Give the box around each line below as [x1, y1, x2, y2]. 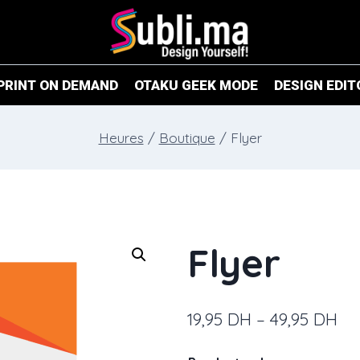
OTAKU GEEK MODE [134, 76, 258, 93]
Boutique [158, 129, 215, 146]
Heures [98, 129, 144, 146]
